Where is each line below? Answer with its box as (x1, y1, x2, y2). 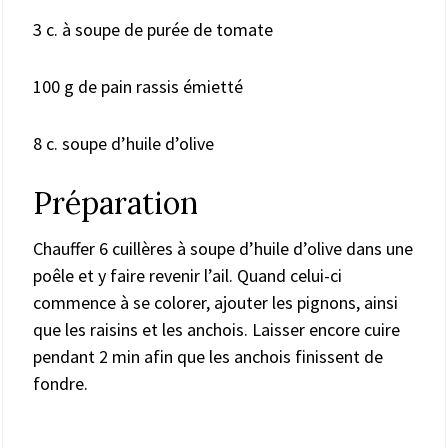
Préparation (33, 183, 198, 222)
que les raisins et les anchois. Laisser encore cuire (33, 317, 400, 341)
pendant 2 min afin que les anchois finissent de (33, 344, 383, 368)
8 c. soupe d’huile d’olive (33, 131, 214, 155)
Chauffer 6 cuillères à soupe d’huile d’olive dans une (33, 236, 413, 260)
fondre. (33, 371, 88, 395)
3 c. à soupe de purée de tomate (33, 17, 273, 41)
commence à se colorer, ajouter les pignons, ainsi (33, 290, 398, 314)
